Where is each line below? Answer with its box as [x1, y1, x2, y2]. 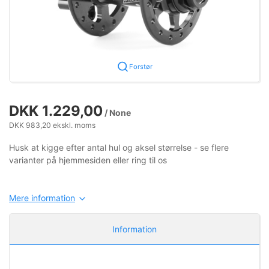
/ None [103, 107, 131, 118]
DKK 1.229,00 [9, 101, 103, 119]
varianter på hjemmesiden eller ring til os [9, 154, 167, 165]
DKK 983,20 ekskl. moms [9, 120, 95, 130]
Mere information [9, 192, 75, 203]
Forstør [128, 62, 153, 71]
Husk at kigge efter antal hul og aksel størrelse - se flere [9, 142, 229, 153]
